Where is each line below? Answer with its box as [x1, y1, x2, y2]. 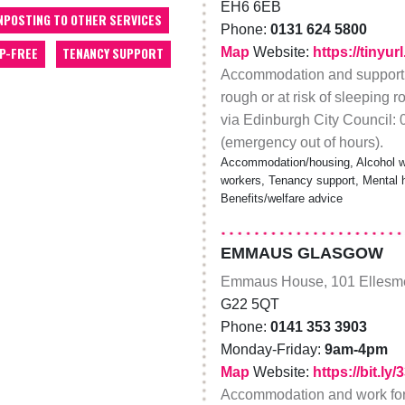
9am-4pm [324, 341, 388, 357]
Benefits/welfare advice [220, 191, 343, 205]
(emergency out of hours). [220, 134, 383, 150]
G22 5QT [220, 296, 279, 312]
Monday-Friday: [220, 341, 325, 357]
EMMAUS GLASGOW [220, 243, 383, 262]
